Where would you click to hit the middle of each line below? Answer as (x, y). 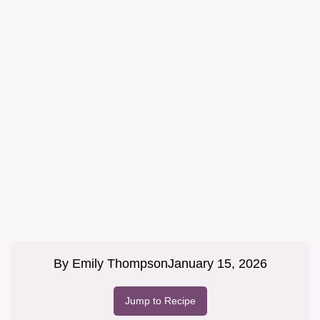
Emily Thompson (120, 264)
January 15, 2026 (217, 264)
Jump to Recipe (160, 301)
